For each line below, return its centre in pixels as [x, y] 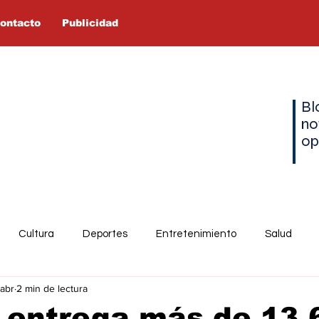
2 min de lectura [52, 288]
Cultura [36, 234]
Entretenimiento [196, 234]
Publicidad [90, 23]
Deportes [105, 234]
